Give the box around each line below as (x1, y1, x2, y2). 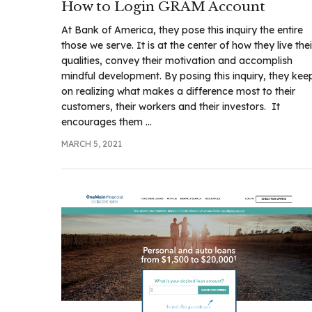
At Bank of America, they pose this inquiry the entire (61, 23, 303, 36)
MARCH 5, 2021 (61, 138, 122, 149)
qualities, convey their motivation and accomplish (61, 54, 292, 67)
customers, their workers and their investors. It (61, 100, 280, 113)
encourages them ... (61, 115, 152, 128)
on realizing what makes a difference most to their (61, 84, 295, 97)
